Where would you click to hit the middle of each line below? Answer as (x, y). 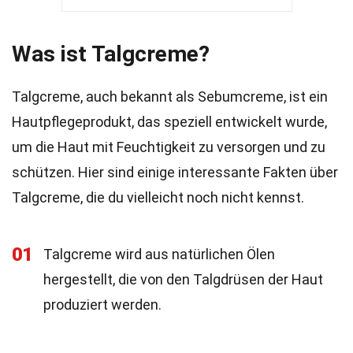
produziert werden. (102, 305)
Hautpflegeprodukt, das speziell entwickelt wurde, (169, 122)
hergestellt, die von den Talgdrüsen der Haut (183, 279)
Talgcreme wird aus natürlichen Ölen (159, 254)
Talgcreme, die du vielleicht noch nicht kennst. (158, 197)
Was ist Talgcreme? (111, 54)
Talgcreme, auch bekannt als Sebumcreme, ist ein (170, 97)
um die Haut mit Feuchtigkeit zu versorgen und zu (169, 147)
